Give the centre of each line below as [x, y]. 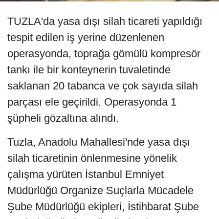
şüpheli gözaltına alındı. [63, 118]
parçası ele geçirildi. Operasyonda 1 [92, 102]
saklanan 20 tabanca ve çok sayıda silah [103, 86]
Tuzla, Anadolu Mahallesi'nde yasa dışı [99, 142]
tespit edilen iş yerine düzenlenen [86, 38]
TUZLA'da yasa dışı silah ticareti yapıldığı [105, 22]
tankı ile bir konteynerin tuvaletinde [89, 70]
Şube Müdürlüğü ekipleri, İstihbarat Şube [103, 207]
